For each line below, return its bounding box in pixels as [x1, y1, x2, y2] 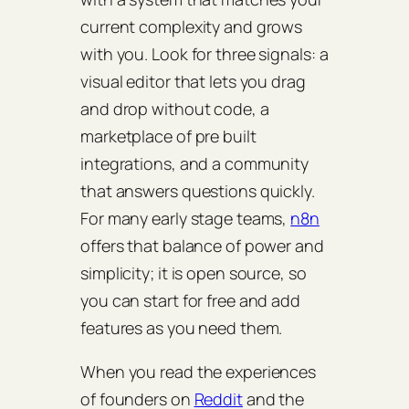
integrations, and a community [80, 152, 309, 175]
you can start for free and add [80, 289, 300, 312]
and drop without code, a [80, 98, 269, 121]
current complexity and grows [80, 16, 303, 38]
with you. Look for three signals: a [80, 43, 329, 66]
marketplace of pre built [80, 125, 257, 148]
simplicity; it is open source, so [80, 262, 307, 285]
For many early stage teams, [80, 207, 291, 230]
